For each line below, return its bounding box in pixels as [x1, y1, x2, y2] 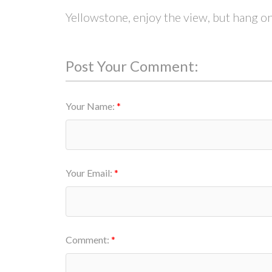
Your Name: [65, 100, 117, 112]
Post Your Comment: [65, 56, 199, 75]
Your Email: [65, 167, 114, 179]
